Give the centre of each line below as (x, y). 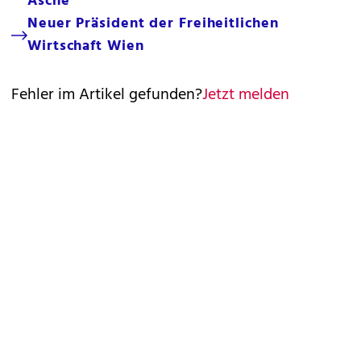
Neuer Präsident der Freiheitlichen (153, 24)
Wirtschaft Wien (86, 46)
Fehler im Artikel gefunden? (107, 95)
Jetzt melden (246, 95)
